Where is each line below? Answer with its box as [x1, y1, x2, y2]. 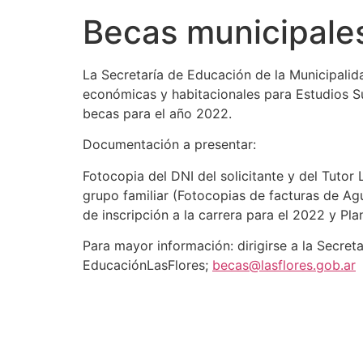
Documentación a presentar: [83, 136, 256, 153]
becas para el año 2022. [83, 105, 232, 122]
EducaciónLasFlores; [83, 257, 212, 274]
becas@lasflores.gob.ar [212, 257, 356, 274]
